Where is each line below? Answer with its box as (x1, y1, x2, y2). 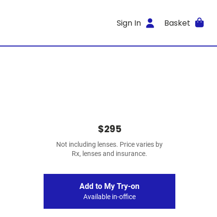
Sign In (117, 17, 141, 29)
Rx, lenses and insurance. (72, 150, 147, 158)
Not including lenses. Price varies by (56, 140, 163, 149)
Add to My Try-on (79, 182, 139, 191)
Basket (164, 17, 190, 29)
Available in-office (83, 193, 136, 201)
